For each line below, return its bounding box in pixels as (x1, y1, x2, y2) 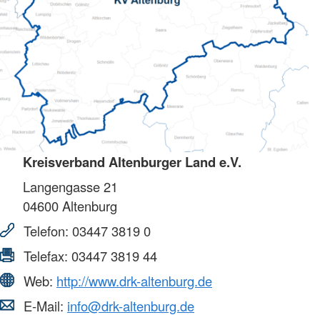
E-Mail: (20, 296, 67, 315)
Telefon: (20, 221, 72, 240)
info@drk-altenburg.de (67, 296, 194, 315)
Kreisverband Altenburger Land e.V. (23, 151, 241, 171)
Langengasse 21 (23, 176, 118, 196)
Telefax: (20, 246, 71, 265)
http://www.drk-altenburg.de (56, 271, 212, 290)
